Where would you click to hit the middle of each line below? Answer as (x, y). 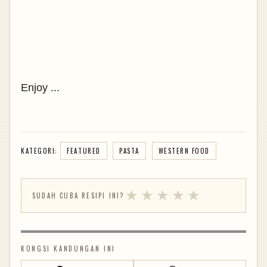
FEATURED (84, 150)
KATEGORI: (41, 150)
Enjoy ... (40, 87)
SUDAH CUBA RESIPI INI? (78, 195)
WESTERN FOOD (184, 150)
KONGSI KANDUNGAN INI (68, 248)
